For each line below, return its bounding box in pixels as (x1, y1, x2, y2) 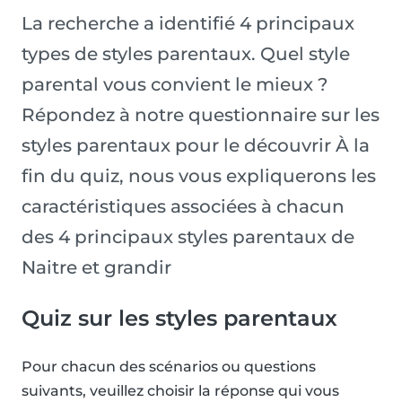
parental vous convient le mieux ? (22, 74, 328, 96)
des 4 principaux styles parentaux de (22, 226, 354, 249)
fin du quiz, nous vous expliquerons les (22, 165, 376, 188)
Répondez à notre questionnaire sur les (22, 104, 380, 127)
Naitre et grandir (22, 257, 171, 279)
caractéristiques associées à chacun (22, 196, 345, 218)
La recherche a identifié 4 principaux (22, 13, 354, 35)
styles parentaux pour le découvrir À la (22, 135, 370, 157)
